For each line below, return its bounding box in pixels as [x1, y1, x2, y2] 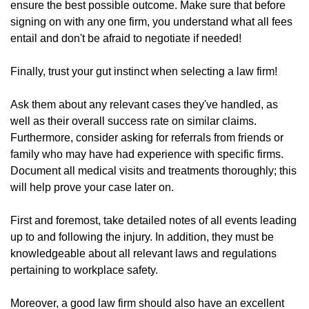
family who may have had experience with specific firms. [10, 148, 283, 160]
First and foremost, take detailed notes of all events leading [10, 214, 297, 226]
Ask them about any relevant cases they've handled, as [10, 98, 278, 110]
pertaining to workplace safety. [10, 263, 158, 276]
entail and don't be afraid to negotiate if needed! [10, 32, 241, 44]
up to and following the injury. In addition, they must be [10, 230, 274, 243]
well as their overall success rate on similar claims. [10, 114, 257, 127]
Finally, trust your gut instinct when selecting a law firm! [10, 65, 277, 77]
